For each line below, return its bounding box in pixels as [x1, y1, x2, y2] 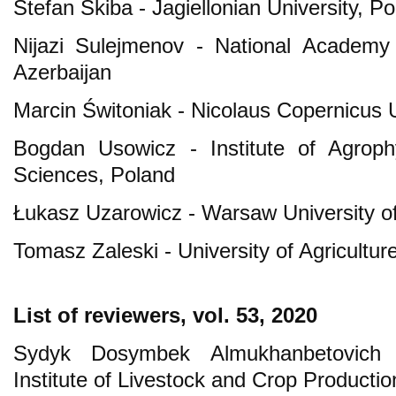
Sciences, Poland [13, 162, 175, 187]
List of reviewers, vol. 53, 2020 [13, 302, 317, 327]
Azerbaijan [13, 59, 111, 84]
